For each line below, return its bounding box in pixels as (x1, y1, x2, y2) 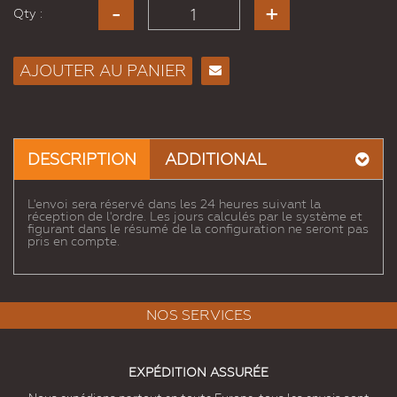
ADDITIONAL (165, 150, 267, 169)
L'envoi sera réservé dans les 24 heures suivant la (27, 197, 321, 212)
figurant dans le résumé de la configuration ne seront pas (27, 222, 369, 237)
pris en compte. (27, 234, 120, 249)
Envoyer (201, 85, 244, 99)
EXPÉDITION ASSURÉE (128, 365, 269, 380)
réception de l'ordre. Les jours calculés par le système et (27, 209, 362, 224)
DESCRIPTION (27, 150, 136, 169)
